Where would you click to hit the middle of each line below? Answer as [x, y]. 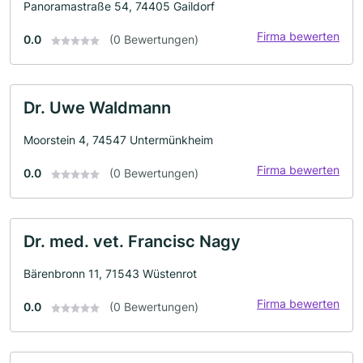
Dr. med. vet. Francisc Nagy [132, 241]
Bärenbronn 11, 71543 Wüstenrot [110, 273]
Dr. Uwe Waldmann [97, 107]
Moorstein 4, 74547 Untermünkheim [118, 139]
